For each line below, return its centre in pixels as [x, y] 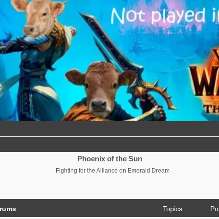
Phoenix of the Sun [109, 159]
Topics [172, 208]
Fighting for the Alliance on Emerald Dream [112, 171]
